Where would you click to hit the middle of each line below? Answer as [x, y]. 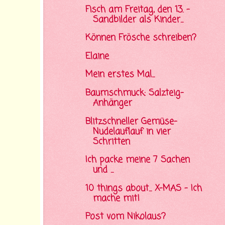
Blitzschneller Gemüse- [131, 122]
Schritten [111, 142]
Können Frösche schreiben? [141, 38]
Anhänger [112, 103]
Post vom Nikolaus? [125, 217]
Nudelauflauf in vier [132, 132]
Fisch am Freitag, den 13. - [137, 10]
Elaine [97, 56]
